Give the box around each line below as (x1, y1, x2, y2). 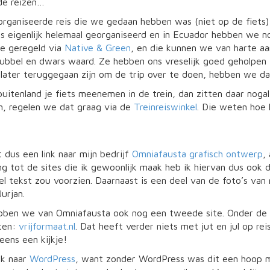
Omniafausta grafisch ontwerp (132, 148, 263, 159)
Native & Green (64, 42, 131, 53)
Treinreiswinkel (134, 101, 197, 112)
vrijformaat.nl (19, 221, 75, 231)
